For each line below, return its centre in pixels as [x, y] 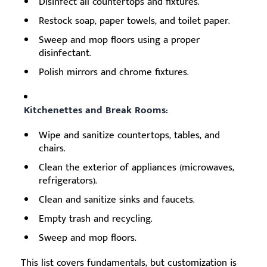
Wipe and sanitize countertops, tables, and [129, 135]
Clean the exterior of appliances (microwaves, [136, 167]
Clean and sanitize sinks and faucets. [117, 199]
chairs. [52, 148]
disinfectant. [65, 53]
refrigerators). [68, 180]
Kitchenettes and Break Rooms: [96, 110]
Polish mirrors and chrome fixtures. [114, 72]
